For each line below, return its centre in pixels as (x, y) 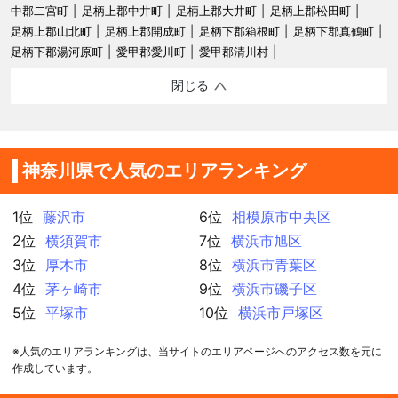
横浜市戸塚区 (281, 312)
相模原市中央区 (282, 216)
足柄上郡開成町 (145, 31)
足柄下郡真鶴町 (334, 31)
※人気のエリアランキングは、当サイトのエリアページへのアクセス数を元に (197, 351)
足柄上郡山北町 (51, 31)
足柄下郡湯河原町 (57, 51)
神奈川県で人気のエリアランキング (164, 170)
